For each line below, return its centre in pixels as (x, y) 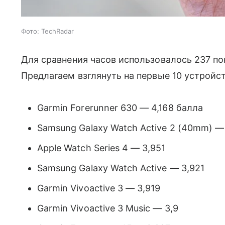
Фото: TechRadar (47, 31)
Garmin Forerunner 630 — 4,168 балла (120, 108)
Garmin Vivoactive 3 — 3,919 (99, 188)
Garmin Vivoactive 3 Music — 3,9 (108, 208)
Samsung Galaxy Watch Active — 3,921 (121, 168)
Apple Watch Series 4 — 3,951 (101, 148)
